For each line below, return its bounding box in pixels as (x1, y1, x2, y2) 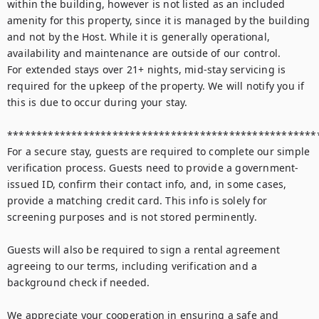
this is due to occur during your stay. (7, 95, 188, 109)
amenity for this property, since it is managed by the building (7, 14, 310, 27)
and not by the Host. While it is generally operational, (7, 30, 271, 43)
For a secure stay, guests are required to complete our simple (7, 145, 310, 158)
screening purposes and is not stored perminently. (7, 210, 257, 224)
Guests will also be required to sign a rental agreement (7, 243, 281, 256)
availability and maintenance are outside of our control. (7, 46, 281, 60)
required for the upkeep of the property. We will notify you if (7, 79, 305, 93)
